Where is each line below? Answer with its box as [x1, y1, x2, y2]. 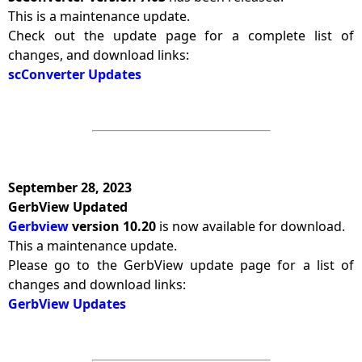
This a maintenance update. [8, 237, 177, 255]
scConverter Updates [8, 65, 141, 83]
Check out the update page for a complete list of [8, 27, 354, 44]
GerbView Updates [8, 295, 126, 313]
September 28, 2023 [8, 179, 132, 196]
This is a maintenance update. [8, 7, 190, 25]
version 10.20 [72, 217, 156, 235]
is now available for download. [156, 217, 345, 235]
